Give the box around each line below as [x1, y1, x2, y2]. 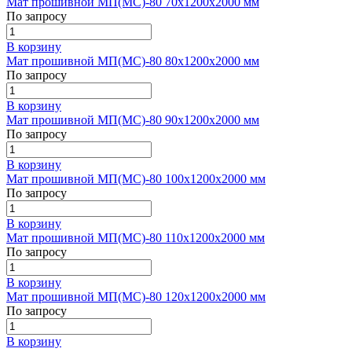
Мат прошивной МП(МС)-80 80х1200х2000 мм [6, 53, 259, 68]
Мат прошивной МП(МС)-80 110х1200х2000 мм [6, 230, 265, 244]
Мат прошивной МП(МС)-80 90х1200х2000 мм [6, 112, 259, 126]
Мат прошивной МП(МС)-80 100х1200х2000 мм [6, 171, 266, 185]
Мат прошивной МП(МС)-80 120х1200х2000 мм [6, 289, 266, 303]
